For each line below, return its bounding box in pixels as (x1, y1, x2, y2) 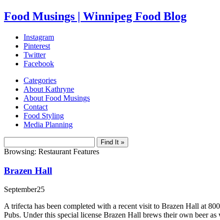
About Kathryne (24, 84, 74, 93)
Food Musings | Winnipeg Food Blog (4, 9, 187, 23)
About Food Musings (24, 93, 90, 102)
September (4, 185, 37, 194)
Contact (24, 102, 48, 111)
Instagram (24, 32, 54, 41)
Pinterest (24, 41, 50, 50)
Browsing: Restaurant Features (4, 147, 99, 156)
